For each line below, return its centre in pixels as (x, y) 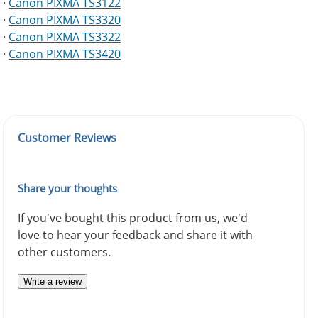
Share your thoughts (67, 188)
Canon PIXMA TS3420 (65, 54)
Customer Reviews (67, 138)
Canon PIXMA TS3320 (65, 20)
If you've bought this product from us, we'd (133, 218)
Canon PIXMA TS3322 (65, 37)
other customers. (64, 252)
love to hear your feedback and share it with (135, 235)
